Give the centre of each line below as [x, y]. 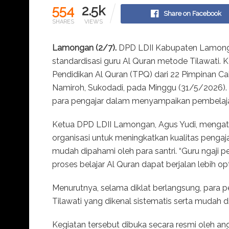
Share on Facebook [193, 13]
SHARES [63, 21]
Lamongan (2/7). [84, 48]
